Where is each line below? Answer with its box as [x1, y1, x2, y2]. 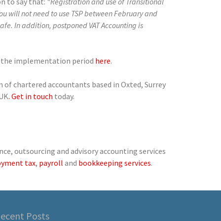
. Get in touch [8, 91, 53, 101]
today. [52, 91, 74, 101]
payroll [38, 157, 63, 168]
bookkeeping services [78, 157, 151, 168]
